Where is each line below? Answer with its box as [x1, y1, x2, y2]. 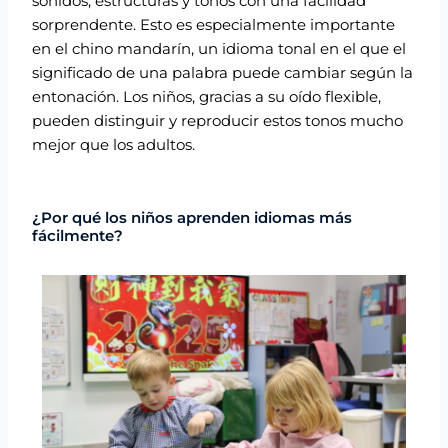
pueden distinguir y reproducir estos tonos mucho [32, 112, 404, 131]
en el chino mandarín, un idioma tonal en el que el [32, 40, 407, 59]
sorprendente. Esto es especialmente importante [32, 16, 396, 35]
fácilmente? [32, 227, 124, 246]
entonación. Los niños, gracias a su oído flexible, [32, 88, 382, 107]
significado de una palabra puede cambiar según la [32, 64, 414, 83]
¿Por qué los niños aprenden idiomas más [32, 209, 353, 228]
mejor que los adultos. [32, 136, 196, 155]
